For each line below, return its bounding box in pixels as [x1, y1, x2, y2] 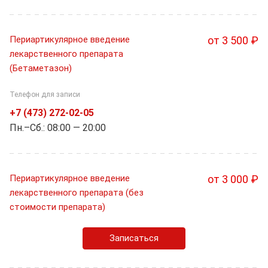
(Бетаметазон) [10, 63, 72, 74]
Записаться [109, 232, 159, 243]
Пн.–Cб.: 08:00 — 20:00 [10, 121, 106, 133]
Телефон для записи [10, 90, 80, 99]
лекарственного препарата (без [10, 187, 144, 198]
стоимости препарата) [10, 201, 105, 212]
